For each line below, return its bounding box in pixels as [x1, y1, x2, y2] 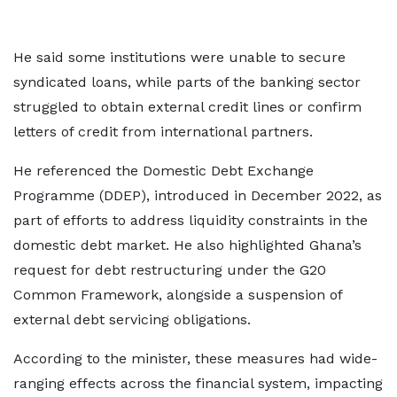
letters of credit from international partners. [13, 123, 313, 140]
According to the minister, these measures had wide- [13, 350, 378, 367]
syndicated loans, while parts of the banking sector [13, 74, 361, 90]
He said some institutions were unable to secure [13, 49, 346, 66]
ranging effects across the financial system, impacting [13, 375, 383, 392]
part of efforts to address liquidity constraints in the [13, 212, 368, 229]
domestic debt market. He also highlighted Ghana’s [13, 237, 362, 253]
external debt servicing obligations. [13, 311, 251, 328]
